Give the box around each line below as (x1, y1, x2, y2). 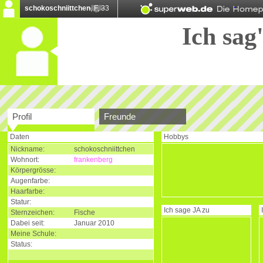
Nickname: (11, 145, 45, 153)
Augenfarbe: (11, 177, 50, 185)
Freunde (104, 112, 136, 122)
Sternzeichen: (11, 208, 55, 217)
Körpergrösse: (11, 166, 56, 174)
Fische (74, 208, 95, 217)
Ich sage (164, 206, 193, 214)
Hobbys (164, 133, 188, 141)
